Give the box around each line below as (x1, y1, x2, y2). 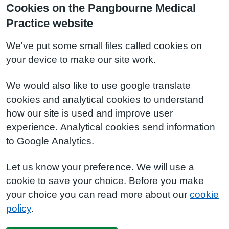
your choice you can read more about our (6, 190, 190, 199)
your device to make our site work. (6, 55, 156, 64)
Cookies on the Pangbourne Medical (6, 2, 196, 13)
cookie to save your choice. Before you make (6, 176, 204, 186)
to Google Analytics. (6, 136, 94, 146)
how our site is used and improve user (6, 108, 173, 118)
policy (6, 203, 31, 213)
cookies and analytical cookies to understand (6, 95, 204, 104)
